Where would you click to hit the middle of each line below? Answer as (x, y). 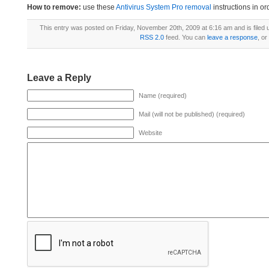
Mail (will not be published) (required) (192, 114)
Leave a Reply (59, 78)
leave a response (232, 37)
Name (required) (163, 95)
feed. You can (185, 37)
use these (98, 7)
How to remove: (54, 7)
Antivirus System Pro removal (164, 7)
